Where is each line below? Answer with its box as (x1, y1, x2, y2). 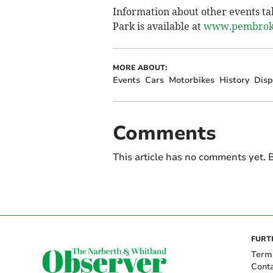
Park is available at (112, 19, 204, 32)
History (219, 74, 249, 86)
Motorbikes (168, 74, 214, 86)
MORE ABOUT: (112, 62, 167, 73)
